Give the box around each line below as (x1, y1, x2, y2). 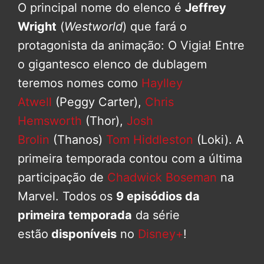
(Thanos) (49, 133, 106, 147)
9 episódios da (116, 189, 200, 204)
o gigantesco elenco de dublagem (18, 57, 207, 72)
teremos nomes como (18, 76, 141, 91)
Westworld (64, 19, 123, 34)
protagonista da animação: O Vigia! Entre (18, 38, 245, 53)
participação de (18, 170, 107, 185)
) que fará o (123, 19, 187, 34)
